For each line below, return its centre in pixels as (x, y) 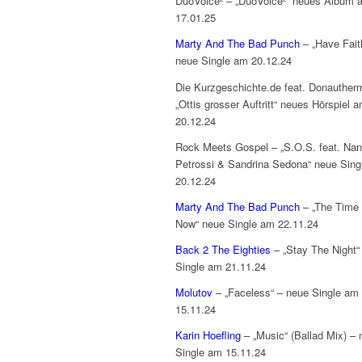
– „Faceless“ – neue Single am (287, 292)
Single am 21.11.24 (221, 266)
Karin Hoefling (208, 335)
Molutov (196, 292)
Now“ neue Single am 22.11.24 (247, 223)
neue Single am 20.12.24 (234, 61)
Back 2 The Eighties (223, 249)
